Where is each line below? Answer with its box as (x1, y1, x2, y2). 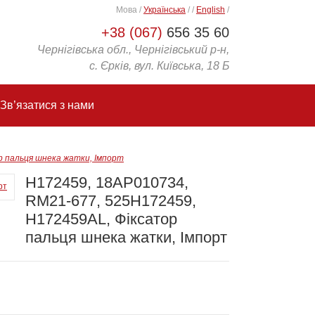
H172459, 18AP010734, (25, 174, 188, 191)
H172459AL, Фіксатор (25, 210, 177, 228)
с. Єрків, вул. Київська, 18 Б (89, 60, 229, 72)
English (196, 5, 225, 15)
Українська (143, 5, 186, 15)
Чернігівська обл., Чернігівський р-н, (37, 44, 229, 56)
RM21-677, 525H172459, (25, 192, 196, 210)
